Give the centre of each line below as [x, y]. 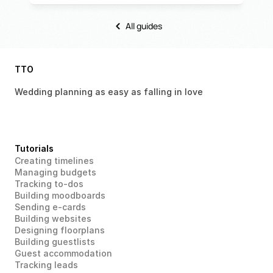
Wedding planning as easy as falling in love [110, 91]
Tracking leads [46, 264]
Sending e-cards [50, 207]
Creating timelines [54, 160]
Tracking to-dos [49, 183]
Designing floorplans [60, 230]
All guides [144, 26]
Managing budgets [55, 172]
